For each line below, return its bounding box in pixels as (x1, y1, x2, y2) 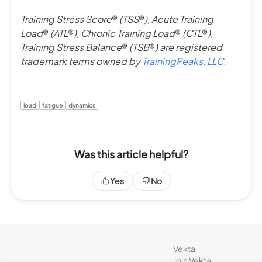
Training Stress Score (20, 12, 112, 25)
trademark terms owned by (20, 54, 142, 67)
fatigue (42, 101, 63, 109)
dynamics (68, 101, 95, 109)
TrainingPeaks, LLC (142, 54, 223, 67)
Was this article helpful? (74, 147, 188, 161)
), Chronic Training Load (74, 26, 175, 39)
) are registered (155, 40, 222, 53)
